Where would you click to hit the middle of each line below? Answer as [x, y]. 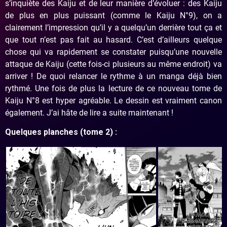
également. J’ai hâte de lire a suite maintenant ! [89, 112]
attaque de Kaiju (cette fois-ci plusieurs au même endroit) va [113, 64]
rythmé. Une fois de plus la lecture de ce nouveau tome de [113, 88]
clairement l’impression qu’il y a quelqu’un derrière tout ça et [113, 27]
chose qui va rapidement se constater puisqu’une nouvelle [113, 52]
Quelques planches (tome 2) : [61, 132]
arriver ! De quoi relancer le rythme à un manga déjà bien [113, 76]
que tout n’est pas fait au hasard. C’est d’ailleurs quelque [113, 40]
